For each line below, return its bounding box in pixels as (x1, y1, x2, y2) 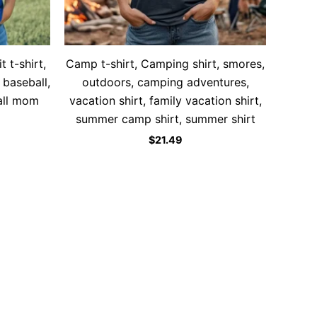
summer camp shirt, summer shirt (75, 112, 255, 127)
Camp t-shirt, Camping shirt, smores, (66, 57, 265, 71)
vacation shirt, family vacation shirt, (69, 93, 262, 108)
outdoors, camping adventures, (81, 75, 249, 90)
